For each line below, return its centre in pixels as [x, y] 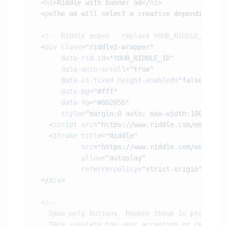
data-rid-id [69, 58]
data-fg [61, 103]
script [65, 125]
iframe [65, 136]
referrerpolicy [85, 169]
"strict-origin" [172, 169]
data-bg [61, 92]
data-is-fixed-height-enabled [103, 80]
